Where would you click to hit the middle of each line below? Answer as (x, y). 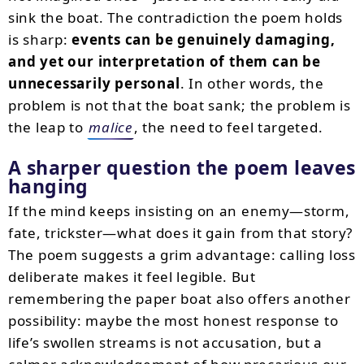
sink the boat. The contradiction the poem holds (175, 17)
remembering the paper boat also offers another (180, 299)
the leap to (48, 127)
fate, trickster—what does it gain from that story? (181, 233)
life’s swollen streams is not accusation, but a (165, 342)
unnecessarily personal (94, 83)
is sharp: (40, 39)
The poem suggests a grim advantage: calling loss (182, 255)
